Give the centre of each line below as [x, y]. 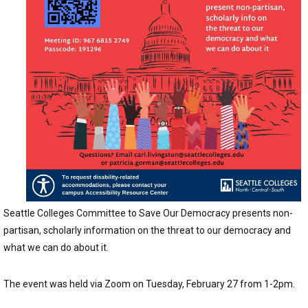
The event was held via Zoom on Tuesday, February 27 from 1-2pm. [150, 284]
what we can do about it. [57, 247]
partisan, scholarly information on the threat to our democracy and [147, 230]
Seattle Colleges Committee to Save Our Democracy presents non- [148, 213]
